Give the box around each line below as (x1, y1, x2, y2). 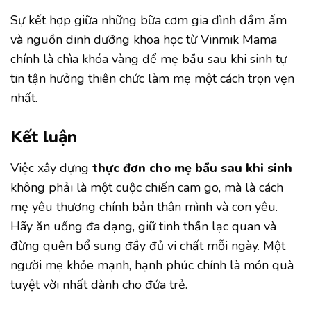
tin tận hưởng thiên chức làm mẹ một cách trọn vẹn (10, 69, 294, 87)
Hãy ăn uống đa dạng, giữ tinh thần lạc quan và (10, 217, 276, 235)
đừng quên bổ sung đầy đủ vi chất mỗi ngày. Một (10, 237, 285, 254)
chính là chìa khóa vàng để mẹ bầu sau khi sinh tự (10, 50, 287, 67)
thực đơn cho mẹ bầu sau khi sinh (92, 159, 292, 176)
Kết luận (10, 125, 77, 148)
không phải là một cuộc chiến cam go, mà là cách (10, 178, 283, 196)
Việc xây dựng (10, 159, 92, 176)
